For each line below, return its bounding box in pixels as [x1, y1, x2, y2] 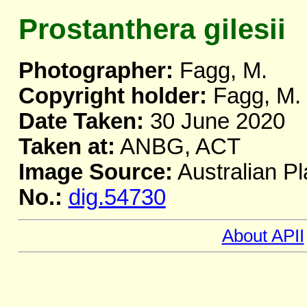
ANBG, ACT [114, 134, 241, 160]
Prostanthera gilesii [18, 13, 286, 46]
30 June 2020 [143, 109, 285, 134]
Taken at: [18, 134, 115, 160]
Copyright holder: [18, 84, 207, 109]
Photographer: [18, 58, 173, 84]
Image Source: [18, 160, 173, 185]
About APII [221, 225, 304, 247]
